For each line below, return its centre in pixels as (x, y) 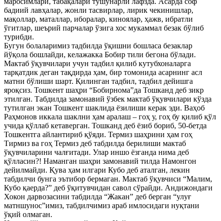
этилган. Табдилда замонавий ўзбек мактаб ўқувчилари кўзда (108, 99)
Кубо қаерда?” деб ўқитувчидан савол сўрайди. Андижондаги (108, 188)
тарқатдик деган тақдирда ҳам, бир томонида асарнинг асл (103, 72)
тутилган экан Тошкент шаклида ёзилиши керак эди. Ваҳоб (104, 108)
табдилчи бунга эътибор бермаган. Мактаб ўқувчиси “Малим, (108, 179)
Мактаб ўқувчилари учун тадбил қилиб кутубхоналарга (97, 63)
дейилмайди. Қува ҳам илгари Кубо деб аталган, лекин (97, 170)
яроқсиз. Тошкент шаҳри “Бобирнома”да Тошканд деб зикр (104, 90)
